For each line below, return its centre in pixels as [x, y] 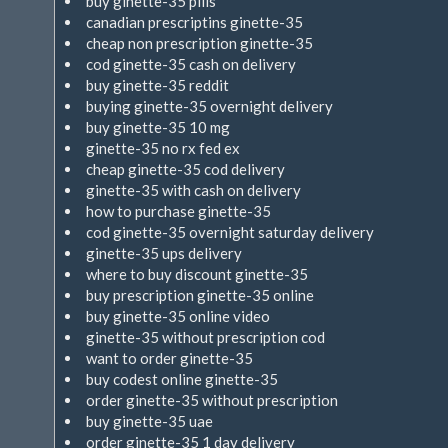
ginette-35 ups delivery [164, 253]
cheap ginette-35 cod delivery [185, 169]
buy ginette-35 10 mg [158, 127]
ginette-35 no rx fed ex [163, 148]
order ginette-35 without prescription [212, 400]
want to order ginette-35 [169, 358]
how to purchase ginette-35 [178, 211]
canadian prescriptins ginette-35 [194, 22]
